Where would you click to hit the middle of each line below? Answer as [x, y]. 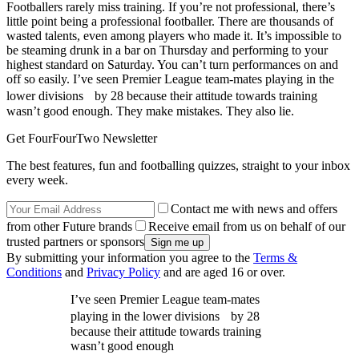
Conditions [34, 272]
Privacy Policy [123, 272]
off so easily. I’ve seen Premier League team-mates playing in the [170, 79]
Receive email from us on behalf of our [247, 226]
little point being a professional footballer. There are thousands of [170, 21]
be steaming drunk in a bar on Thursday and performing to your [167, 50]
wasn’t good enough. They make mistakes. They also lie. [150, 111]
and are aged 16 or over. [223, 272]
